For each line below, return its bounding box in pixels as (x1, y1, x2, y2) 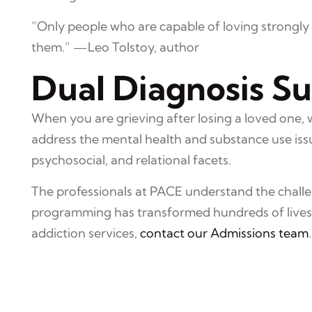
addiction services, (31, 225, 140, 241)
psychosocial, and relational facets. (31, 152, 231, 168)
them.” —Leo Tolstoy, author (31, 39, 199, 55)
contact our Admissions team (140, 225, 309, 241)
